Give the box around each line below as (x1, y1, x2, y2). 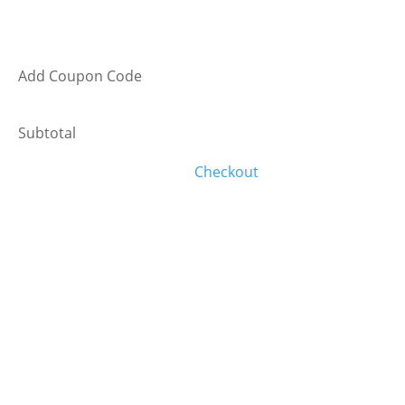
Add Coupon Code (18, 66, 142, 87)
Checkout (193, 162, 259, 183)
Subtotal (18, 123, 76, 144)
